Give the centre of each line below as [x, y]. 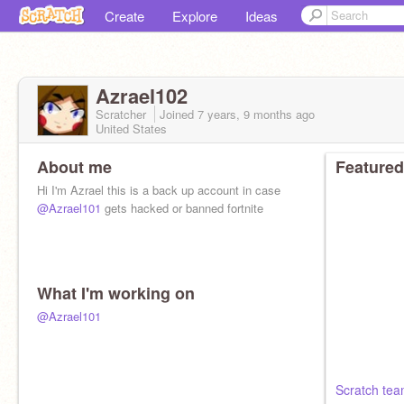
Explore [195, 16]
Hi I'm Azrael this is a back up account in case [159, 190]
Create [124, 16]
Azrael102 [142, 96]
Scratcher [123, 114]
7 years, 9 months [245, 114]
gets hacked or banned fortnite [182, 208]
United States [131, 129]
